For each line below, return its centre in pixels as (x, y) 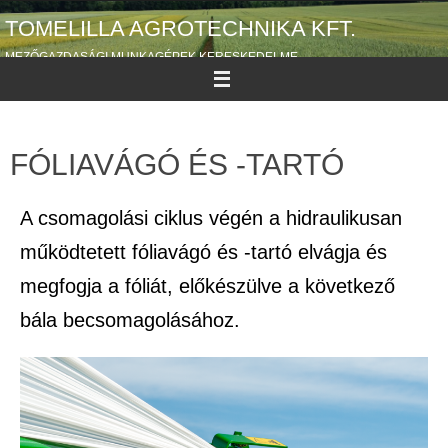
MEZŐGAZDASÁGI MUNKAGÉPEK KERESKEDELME (151, 57)
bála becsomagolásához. (130, 320)
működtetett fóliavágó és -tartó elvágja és (203, 252)
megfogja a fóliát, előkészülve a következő (207, 286)
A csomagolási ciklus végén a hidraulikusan (211, 218)
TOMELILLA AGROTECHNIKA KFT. (180, 28)
